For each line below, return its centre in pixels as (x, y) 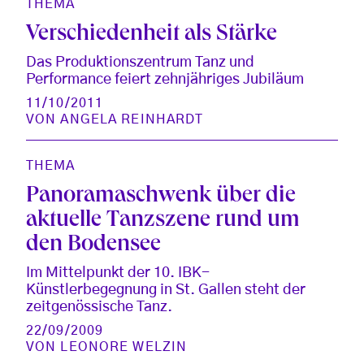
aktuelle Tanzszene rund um (163, 222)
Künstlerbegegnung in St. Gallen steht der (166, 290)
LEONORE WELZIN (124, 347)
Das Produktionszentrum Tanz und (140, 63)
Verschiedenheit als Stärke (152, 36)
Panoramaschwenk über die (161, 197)
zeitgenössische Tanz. (99, 308)
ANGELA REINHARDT (132, 120)
